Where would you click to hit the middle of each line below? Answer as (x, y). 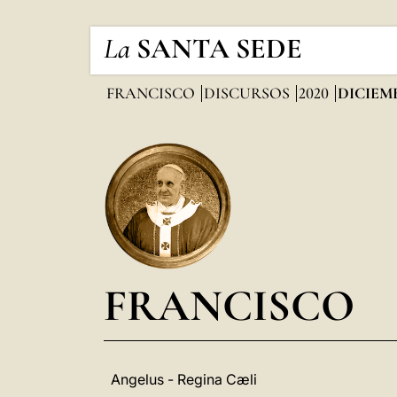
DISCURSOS (249, 93)
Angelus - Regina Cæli (184, 379)
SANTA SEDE (219, 48)
